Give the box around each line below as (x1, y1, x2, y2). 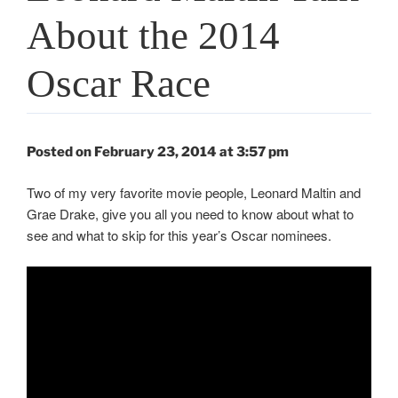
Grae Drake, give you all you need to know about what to (27, 204, 354, 224)
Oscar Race (27, 60, 211, 106)
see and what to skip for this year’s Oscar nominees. (27, 226, 331, 245)
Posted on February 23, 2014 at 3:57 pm (27, 143, 289, 160)
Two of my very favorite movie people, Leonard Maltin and (27, 183, 361, 203)
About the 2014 (27, 12, 280, 58)
